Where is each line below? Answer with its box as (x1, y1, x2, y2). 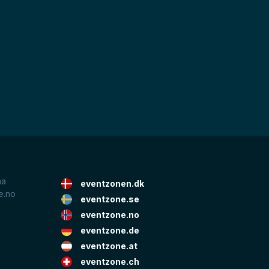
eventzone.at (80, 241, 138, 252)
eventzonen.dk (80, 178, 144, 189)
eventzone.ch (80, 256, 139, 267)
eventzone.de (80, 225, 139, 236)
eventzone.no (80, 210, 139, 220)
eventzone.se (80, 194, 139, 205)
